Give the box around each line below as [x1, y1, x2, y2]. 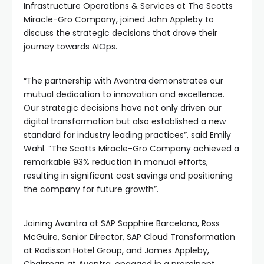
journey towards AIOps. [24, 40, 117, 52]
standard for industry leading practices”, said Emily [24, 128, 231, 141]
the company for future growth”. [24, 183, 159, 195]
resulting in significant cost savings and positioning [24, 169, 233, 181]
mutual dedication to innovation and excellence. [24, 88, 225, 100]
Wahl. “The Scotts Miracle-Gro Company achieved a [24, 142, 239, 154]
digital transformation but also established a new [24, 115, 226, 127]
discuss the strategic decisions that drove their [24, 27, 217, 39]
